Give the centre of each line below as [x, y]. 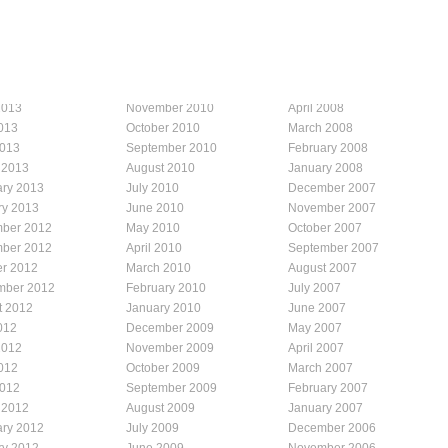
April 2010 [154, 247]
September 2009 [171, 387]
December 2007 [332, 187]
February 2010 [166, 287]
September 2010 [171, 147]
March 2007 [320, 367]
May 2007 [315, 327]
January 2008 [325, 167]
